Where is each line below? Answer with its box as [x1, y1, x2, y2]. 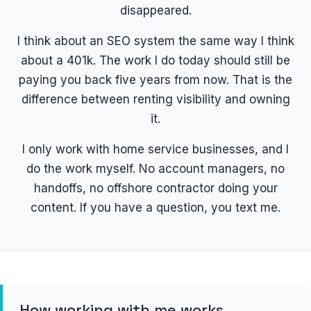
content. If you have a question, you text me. [31, 200, 280, 215]
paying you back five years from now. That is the [19, 72, 292, 87]
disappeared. [119, 3, 192, 17]
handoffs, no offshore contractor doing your [33, 180, 278, 195]
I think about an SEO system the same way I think [17, 33, 294, 48]
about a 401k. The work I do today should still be [21, 53, 290, 67]
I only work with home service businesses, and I [22, 142, 289, 156]
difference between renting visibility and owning [21, 92, 290, 106]
